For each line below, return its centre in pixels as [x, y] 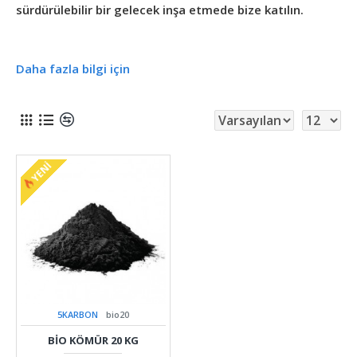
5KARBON [77, 315]
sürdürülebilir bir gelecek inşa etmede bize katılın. [160, 10]
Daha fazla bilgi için [73, 69]
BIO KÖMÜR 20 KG [93, 341]
